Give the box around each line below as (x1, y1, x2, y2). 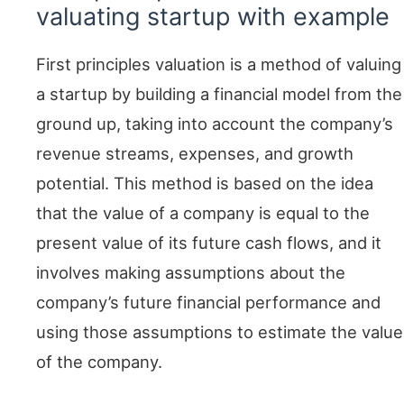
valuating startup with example (36, 2, 390, 32)
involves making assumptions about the (36, 262, 345, 283)
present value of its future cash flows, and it (36, 233, 381, 253)
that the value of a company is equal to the (36, 203, 370, 224)
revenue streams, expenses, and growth (36, 143, 353, 164)
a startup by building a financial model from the (36, 84, 402, 105)
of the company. (36, 352, 162, 372)
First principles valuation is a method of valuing (36, 54, 401, 75)
